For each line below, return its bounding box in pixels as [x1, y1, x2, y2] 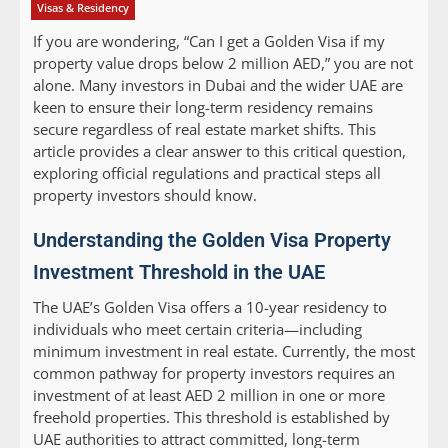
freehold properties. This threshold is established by [33, 407, 390, 428]
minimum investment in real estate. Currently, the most [33, 341, 415, 362]
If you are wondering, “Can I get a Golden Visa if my [33, 31, 385, 52]
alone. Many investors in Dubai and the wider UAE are [33, 75, 403, 96]
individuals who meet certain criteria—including [33, 319, 362, 340]
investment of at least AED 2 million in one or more [33, 385, 385, 406]
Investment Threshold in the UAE [33, 260, 325, 285]
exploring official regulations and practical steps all [33, 163, 381, 184]
